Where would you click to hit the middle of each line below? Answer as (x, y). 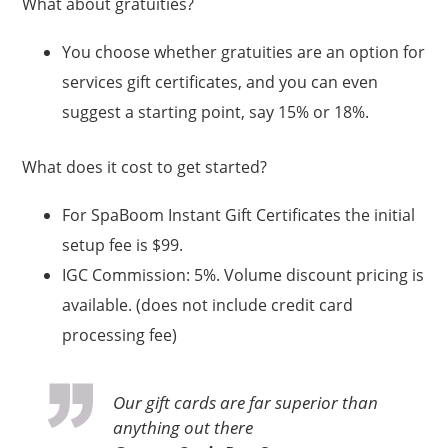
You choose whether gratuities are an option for (244, 52)
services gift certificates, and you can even (220, 82)
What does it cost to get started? (145, 167)
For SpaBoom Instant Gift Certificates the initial (239, 215)
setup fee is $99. (123, 245)
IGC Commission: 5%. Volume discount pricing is (243, 275)
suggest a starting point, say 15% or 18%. (216, 112)
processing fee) (120, 335)
